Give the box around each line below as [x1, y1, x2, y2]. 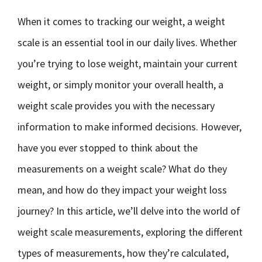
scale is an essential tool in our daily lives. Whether [18, 36, 237, 49]
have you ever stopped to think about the [18, 141, 198, 154]
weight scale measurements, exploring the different [18, 225, 243, 239]
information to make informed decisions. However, [18, 120, 242, 133]
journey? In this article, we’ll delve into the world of [18, 204, 240, 218]
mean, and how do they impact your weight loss [18, 183, 227, 196]
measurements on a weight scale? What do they [18, 162, 227, 175]
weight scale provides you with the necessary [18, 99, 215, 112]
